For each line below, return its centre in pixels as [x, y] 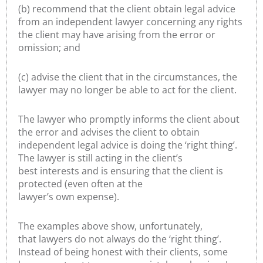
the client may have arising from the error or [117, 34]
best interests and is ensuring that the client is [121, 171]
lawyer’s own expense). [70, 196]
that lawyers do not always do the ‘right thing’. [120, 239]
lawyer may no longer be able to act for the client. [129, 90]
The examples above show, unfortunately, [110, 226]
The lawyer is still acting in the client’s [100, 158]
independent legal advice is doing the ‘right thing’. [128, 145]
